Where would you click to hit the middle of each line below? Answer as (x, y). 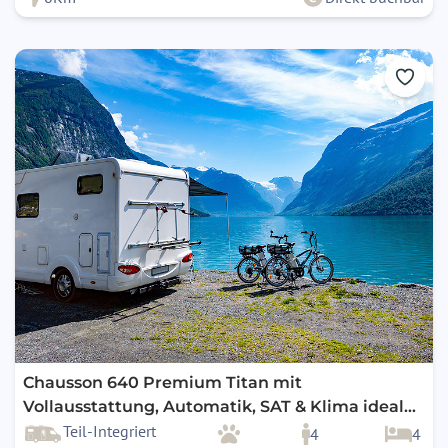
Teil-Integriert (109, 431)
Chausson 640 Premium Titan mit (162, 383)
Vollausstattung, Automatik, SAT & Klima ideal (213, 407)
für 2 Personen (83, 431)
